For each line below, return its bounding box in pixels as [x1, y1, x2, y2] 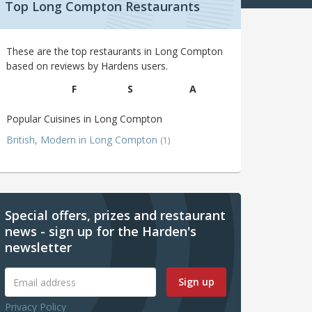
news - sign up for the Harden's [5, 223, 196, 240]
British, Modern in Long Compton [6, 133, 160, 147]
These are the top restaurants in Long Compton [6, 45, 223, 58]
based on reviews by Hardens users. [6, 59, 168, 73]
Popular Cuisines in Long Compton [6, 112, 162, 126]
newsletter [5, 239, 72, 256]
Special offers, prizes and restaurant [5, 207, 226, 224]
